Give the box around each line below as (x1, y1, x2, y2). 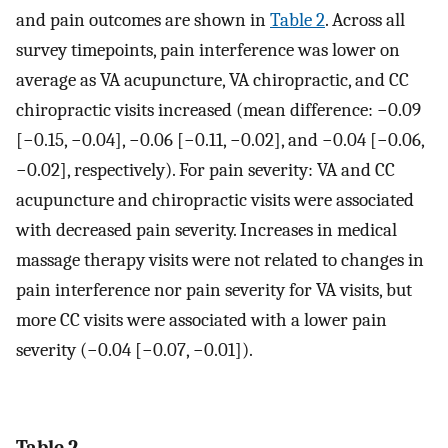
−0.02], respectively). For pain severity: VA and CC (16, 158, 395, 181)
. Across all (325, 8, 405, 31)
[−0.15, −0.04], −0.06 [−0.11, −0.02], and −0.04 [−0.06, (16, 128, 424, 151)
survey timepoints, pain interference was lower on (16, 38, 400, 61)
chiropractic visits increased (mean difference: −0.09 (16, 98, 421, 121)
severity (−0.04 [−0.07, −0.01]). (16, 338, 253, 361)
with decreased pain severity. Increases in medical (16, 218, 397, 241)
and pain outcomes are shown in (16, 8, 270, 31)
